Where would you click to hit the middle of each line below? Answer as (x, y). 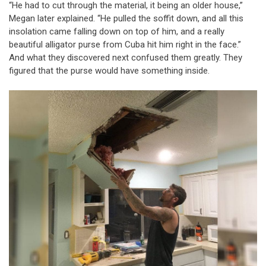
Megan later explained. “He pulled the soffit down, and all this (126, 18)
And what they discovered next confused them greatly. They (126, 57)
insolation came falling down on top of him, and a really (117, 31)
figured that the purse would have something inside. (109, 70)
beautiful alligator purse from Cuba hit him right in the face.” (125, 44)
